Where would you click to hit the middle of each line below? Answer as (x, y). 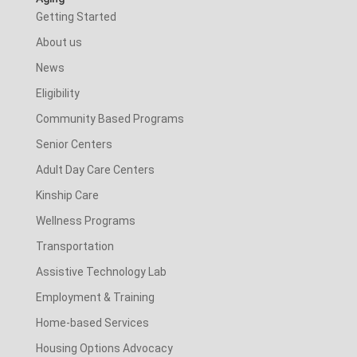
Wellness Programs (85, 221)
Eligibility (57, 94)
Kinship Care (67, 196)
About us (59, 43)
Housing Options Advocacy (104, 349)
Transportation (75, 247)
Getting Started (76, 17)
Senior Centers (74, 145)
